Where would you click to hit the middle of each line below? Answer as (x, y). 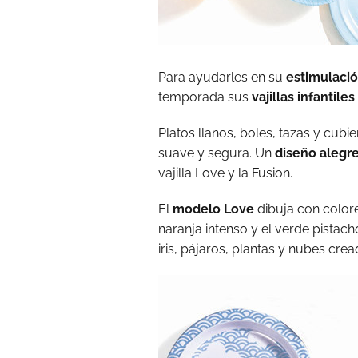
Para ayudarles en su (222, 77)
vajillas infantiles (303, 97)
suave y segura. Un (217, 153)
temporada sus (205, 97)
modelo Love (213, 209)
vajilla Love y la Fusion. (225, 173)
